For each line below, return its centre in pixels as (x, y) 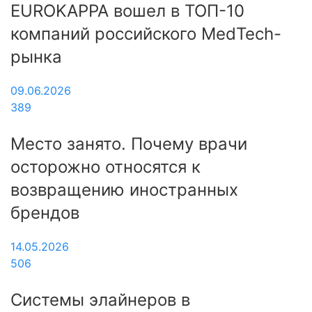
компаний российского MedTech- (146, 33)
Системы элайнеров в (100, 299)
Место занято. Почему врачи (129, 143)
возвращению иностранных (124, 189)
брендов (45, 212)
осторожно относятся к (106, 166)
